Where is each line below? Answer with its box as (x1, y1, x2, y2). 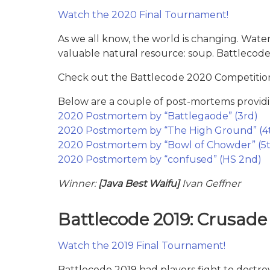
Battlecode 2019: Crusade (58, 209, 267, 230)
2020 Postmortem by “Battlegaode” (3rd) (58, 110, 258, 122)
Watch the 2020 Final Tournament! (58, 8, 228, 20)
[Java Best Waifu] (98, 177, 180, 189)
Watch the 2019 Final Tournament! (58, 239, 225, 251)
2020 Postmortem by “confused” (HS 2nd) (58, 153, 262, 165)
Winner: (58, 177, 98, 189)
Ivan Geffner (180, 177, 240, 189)
